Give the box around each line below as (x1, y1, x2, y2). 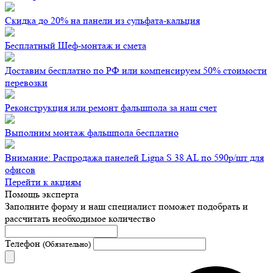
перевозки (5, 77, 48, 89)
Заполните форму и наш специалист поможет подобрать (5, 200, 243, 213)
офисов (5, 164, 35, 176)
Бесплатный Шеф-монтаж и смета (5, 40, 146, 52)
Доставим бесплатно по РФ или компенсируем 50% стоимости (5, 65, 267, 77)
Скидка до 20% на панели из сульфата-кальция (5, 15, 200, 27)
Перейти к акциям (5, 176, 81, 188)
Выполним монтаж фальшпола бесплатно (5, 127, 179, 139)
